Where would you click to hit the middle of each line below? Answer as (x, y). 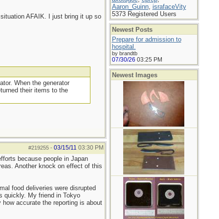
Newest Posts (132, 30)
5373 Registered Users (144, 14)
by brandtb (124, 53)
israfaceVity (169, 7)
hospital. (124, 47)
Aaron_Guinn (130, 7)
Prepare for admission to (146, 39)
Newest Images (134, 75)
